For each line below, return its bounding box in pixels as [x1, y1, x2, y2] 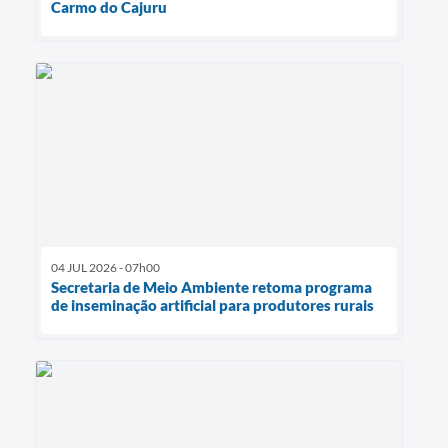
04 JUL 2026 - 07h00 [51, 260, 160, 276]
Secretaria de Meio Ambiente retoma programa [51, 278, 372, 297]
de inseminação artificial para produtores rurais [51, 296, 374, 315]
